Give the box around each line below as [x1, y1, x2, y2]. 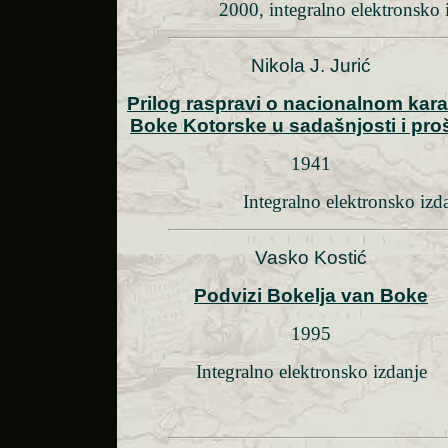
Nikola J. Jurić [251, 54, 371, 76]
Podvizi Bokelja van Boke [194, 284, 428, 306]
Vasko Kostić [255, 246, 367, 268]
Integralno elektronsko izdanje [195, 360, 427, 382]
